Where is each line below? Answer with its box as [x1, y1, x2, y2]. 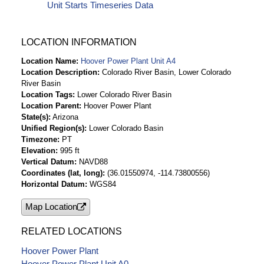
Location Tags [21, 90, 72, 99]
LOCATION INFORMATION [21, 37, 137, 47]
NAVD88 [79, 157, 108, 166]
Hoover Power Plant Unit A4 [81, 56, 176, 65]
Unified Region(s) [21, 123, 84, 133]
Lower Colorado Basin [89, 123, 163, 133]
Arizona [52, 112, 78, 121]
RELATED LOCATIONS [21, 226, 122, 236]
